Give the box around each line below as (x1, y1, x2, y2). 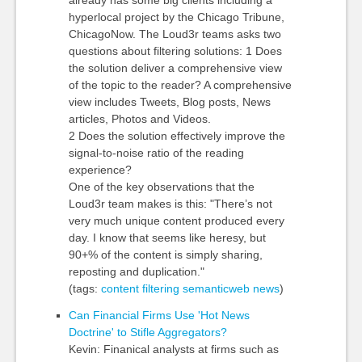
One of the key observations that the (68, 180, 255, 193)
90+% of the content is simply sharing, (68, 248, 263, 261)
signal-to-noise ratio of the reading (68, 146, 244, 159)
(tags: (68, 282, 101, 295)
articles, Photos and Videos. (68, 112, 211, 125)
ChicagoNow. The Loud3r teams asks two (68, 27, 281, 40)
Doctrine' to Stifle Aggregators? (68, 326, 227, 339)
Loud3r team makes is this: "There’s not (68, 197, 272, 210)
